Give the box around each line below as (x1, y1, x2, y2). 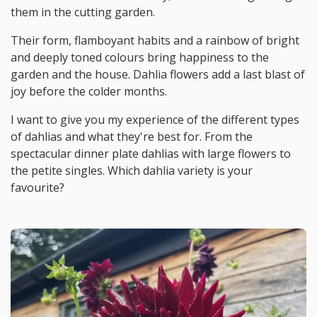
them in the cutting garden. (11, 4, 155, 20)
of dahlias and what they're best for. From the (11, 128, 253, 144)
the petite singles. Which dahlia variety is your (11, 162, 253, 178)
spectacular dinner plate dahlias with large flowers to (11, 145, 291, 161)
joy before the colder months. (11, 83, 167, 99)
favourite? (11, 179, 64, 195)
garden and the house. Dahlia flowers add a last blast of (11, 66, 305, 82)
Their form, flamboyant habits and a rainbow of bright (11, 32, 299, 48)
